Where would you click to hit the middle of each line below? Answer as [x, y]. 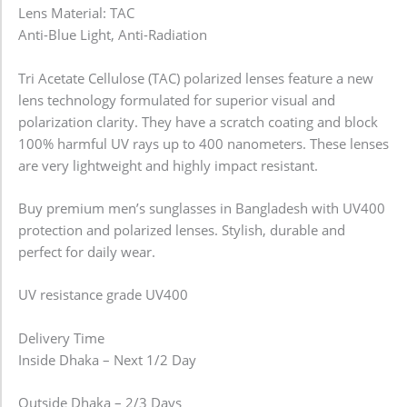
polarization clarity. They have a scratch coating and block [198, 121]
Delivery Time [61, 338]
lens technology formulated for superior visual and [177, 99]
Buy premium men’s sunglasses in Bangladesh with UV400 [202, 208]
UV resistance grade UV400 [103, 295]
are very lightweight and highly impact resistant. [168, 165]
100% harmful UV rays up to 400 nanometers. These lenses [203, 143]
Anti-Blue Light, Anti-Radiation [113, 35]
